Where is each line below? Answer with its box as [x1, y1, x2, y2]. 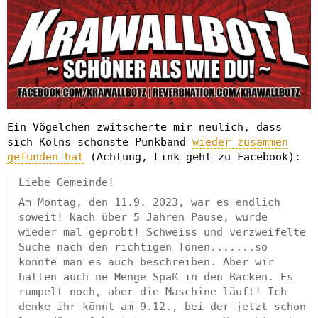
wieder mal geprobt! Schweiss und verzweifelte [18, 226, 306, 239]
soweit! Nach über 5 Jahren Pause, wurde [18, 211, 268, 224]
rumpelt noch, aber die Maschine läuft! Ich [18, 285, 287, 299]
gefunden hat [7, 150, 84, 163]
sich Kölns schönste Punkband [7, 135, 192, 148]
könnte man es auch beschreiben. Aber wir [18, 256, 274, 269]
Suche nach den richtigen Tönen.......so [18, 241, 268, 254]
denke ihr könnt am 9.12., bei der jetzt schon [18, 300, 306, 314]
